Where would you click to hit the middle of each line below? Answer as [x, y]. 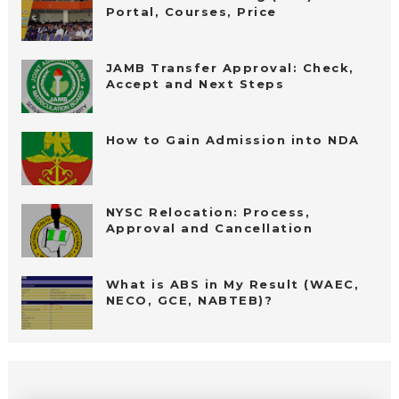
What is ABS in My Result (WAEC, [232, 284]
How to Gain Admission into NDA [232, 139]
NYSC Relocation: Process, [208, 212]
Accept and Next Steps [195, 83]
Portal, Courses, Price [191, 11]
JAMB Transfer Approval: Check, [230, 67]
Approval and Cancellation [209, 228]
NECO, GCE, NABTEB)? [189, 300]
